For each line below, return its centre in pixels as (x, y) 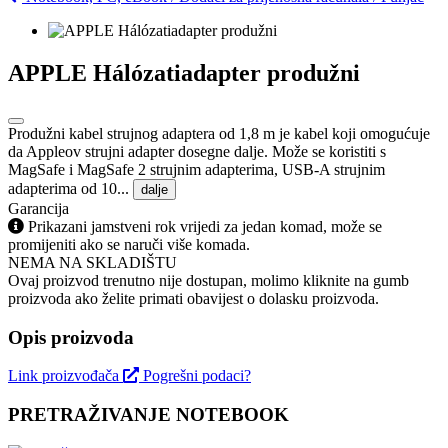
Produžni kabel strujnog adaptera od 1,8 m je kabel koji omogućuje (219, 133)
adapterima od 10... (70, 188)
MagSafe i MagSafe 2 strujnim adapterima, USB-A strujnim (196, 169)
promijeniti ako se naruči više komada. (129, 244)
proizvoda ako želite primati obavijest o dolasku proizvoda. (193, 298)
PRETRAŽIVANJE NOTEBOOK (148, 414)
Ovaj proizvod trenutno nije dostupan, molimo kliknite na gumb (208, 280)
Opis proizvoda (71, 337)
